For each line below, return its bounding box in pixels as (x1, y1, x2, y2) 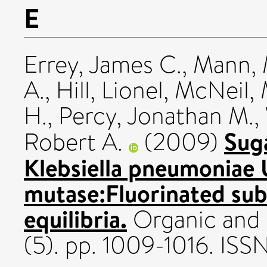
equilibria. (24, 201, 127, 235)
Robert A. (24, 125, 123, 159)
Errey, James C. (24, 47, 182, 82)
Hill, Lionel (56, 73, 163, 107)
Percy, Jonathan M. (58, 98, 254, 133)
